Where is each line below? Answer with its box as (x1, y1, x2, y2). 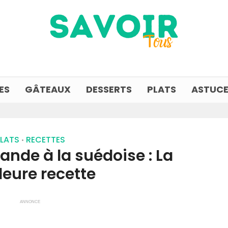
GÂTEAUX (25, 83, 71, 96)
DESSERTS (86, 83, 132, 96)
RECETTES (25, 134, 65, 146)
